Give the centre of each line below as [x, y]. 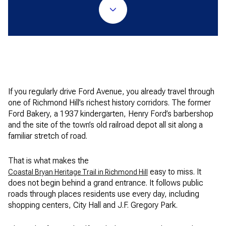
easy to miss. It [175, 172]
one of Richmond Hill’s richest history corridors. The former [109, 103]
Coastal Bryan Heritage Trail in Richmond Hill [78, 172]
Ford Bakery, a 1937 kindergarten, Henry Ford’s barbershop [111, 114]
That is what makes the [48, 160]
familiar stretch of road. [48, 136]
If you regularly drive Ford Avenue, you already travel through [111, 92]
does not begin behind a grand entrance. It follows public [106, 183]
